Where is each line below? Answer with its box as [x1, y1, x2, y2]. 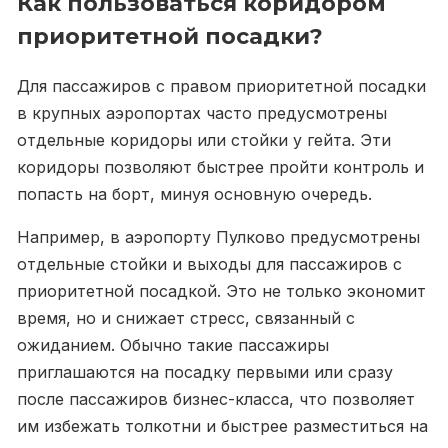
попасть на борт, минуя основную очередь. [17, 184, 372, 204]
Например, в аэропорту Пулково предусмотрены [17, 227, 420, 247]
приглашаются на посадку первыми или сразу [17, 362, 393, 382]
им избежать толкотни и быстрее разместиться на [17, 416, 428, 436]
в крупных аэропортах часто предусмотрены [17, 103, 387, 123]
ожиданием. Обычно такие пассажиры [17, 335, 329, 355]
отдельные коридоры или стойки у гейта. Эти [17, 130, 391, 150]
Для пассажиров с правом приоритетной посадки [17, 76, 426, 96]
